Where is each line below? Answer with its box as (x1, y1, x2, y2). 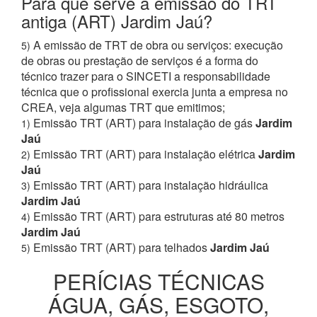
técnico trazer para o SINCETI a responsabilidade (21, 67, 270, 84)
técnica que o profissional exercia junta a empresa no (21, 83, 288, 100)
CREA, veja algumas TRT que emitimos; (21, 98, 225, 115)
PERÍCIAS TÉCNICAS (52, 265, 265, 296)
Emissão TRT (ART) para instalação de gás (33, 114, 253, 131)
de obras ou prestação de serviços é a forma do (21, 52, 258, 69)
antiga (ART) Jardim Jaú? (21, 8, 212, 33)
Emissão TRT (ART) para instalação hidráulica (33, 176, 268, 193)
